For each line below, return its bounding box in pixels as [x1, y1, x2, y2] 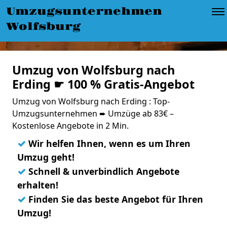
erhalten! [17, 179, 58, 191]
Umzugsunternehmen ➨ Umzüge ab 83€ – [12, 108, 174, 119]
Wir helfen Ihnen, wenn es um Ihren [26, 137, 191, 149]
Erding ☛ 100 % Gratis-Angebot [12, 76, 195, 92]
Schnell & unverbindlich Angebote [26, 165, 179, 177]
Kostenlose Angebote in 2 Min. [12, 120, 129, 131]
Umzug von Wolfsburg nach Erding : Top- [12, 96, 170, 107]
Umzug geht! [17, 151, 74, 163]
